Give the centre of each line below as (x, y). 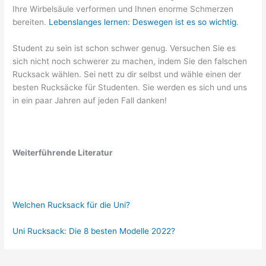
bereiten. (31, 22)
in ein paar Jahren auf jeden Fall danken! (90, 101)
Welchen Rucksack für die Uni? (72, 205)
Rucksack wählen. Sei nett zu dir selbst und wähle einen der (127, 75)
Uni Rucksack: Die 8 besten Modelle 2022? (94, 231)
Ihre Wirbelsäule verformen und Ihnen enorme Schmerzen (123, 9)
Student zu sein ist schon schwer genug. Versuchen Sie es (124, 48)
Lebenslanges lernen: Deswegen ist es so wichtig (143, 22)
